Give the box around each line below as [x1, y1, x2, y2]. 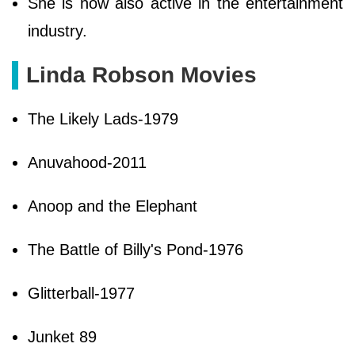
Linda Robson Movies [26, 62, 257, 87]
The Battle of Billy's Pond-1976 [28, 240, 243, 258]
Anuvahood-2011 [28, 153, 147, 171]
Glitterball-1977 [28, 284, 135, 302]
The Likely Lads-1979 [28, 109, 178, 128]
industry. [28, 21, 92, 40]
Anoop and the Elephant [28, 197, 197, 215]
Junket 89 [28, 327, 97, 345]
